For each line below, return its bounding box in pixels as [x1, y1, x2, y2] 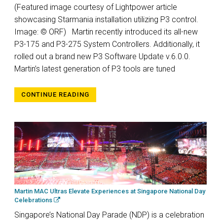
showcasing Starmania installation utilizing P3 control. [14, 14, 198, 24]
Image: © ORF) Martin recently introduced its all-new [14, 27, 198, 37]
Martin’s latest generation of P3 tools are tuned [14, 64, 175, 74]
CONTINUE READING [21, 90, 89, 98]
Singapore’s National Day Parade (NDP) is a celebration [14, 210, 204, 220]
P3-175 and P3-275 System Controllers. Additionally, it [14, 39, 200, 49]
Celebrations [14, 196, 54, 204]
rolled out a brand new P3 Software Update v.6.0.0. [14, 51, 190, 61]
